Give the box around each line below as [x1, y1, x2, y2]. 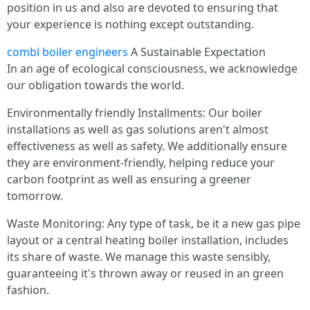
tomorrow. [7, 188, 63, 204]
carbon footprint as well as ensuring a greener [7, 172, 251, 188]
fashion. [7, 282, 49, 298]
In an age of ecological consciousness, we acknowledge [7, 61, 298, 77]
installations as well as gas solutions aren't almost [7, 122, 268, 138]
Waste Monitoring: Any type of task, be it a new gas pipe [7, 216, 300, 232]
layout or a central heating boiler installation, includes [7, 232, 289, 248]
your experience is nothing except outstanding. [7, 17, 254, 33]
